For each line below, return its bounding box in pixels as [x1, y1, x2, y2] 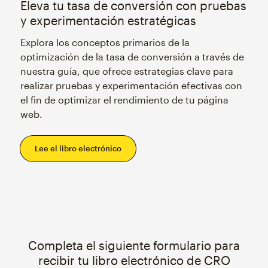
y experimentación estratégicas [20, 13, 196, 28]
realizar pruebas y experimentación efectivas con [20, 80, 242, 92]
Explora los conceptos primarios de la [20, 36, 190, 48]
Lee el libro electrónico [34, 144, 121, 154]
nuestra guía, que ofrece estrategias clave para [20, 65, 233, 77]
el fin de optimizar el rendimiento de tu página [20, 94, 229, 106]
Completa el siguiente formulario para [28, 238, 240, 253]
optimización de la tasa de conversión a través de [20, 51, 244, 63]
